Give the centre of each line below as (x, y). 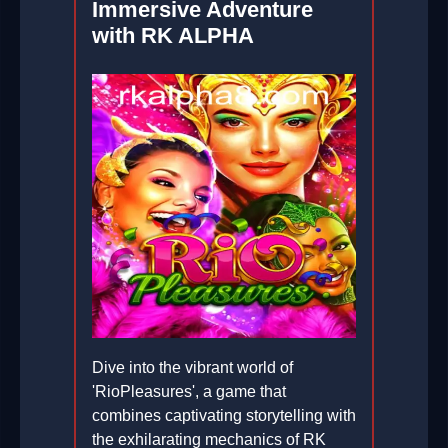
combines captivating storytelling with (224, 416)
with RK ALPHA (173, 36)
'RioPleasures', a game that (189, 392)
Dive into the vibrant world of (192, 368)
